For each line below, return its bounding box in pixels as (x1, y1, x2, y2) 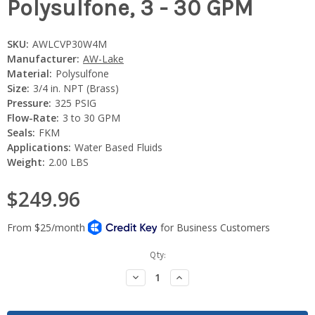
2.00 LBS (48, 155, 89, 169)
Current (7, 249, 37, 260)
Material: (7, 66, 52, 80)
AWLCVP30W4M (32, 37, 107, 51)
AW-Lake (82, 51, 124, 65)
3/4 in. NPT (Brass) (32, 81, 119, 95)
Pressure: (7, 96, 51, 110)
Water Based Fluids (74, 140, 162, 154)
